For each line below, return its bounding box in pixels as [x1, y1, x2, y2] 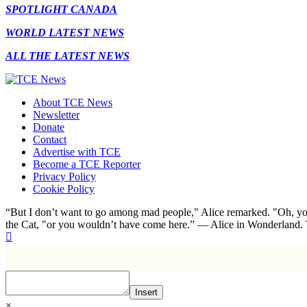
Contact [33, 134, 66, 146]
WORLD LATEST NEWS [5, 27, 124, 39]
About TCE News [33, 97, 112, 109]
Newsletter [33, 109, 79, 121]
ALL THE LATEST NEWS [5, 50, 130, 62]
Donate [33, 121, 64, 134]
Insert [135, 287, 158, 298]
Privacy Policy [33, 171, 96, 183]
